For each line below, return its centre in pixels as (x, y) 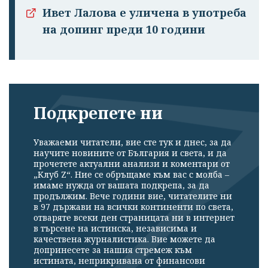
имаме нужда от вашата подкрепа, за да (121, 185)
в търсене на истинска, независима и (115, 228)
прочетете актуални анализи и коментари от (132, 163)
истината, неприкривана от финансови (119, 260)
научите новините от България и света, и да (130, 153)
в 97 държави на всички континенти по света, (133, 206)
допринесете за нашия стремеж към (113, 249)
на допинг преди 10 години (124, 30)
